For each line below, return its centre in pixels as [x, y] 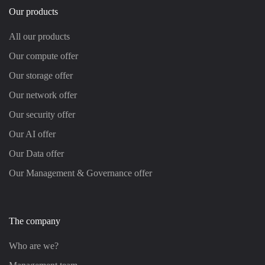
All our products [39, 36]
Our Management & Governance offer [80, 173]
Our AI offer [32, 134]
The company [35, 221]
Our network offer [43, 95]
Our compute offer [43, 56]
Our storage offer [41, 75]
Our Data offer [36, 153]
